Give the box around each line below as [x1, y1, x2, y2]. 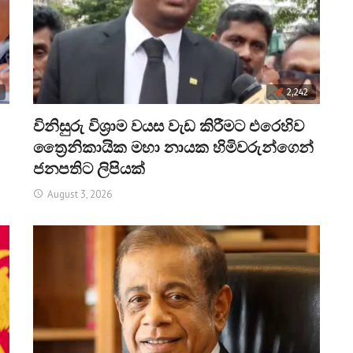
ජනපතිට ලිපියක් [33, 159, 146, 179]
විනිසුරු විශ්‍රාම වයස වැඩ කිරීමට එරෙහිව [33, 117, 305, 136]
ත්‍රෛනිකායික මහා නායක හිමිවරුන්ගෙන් [33, 138, 314, 158]
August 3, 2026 [47, 188, 113, 202]
